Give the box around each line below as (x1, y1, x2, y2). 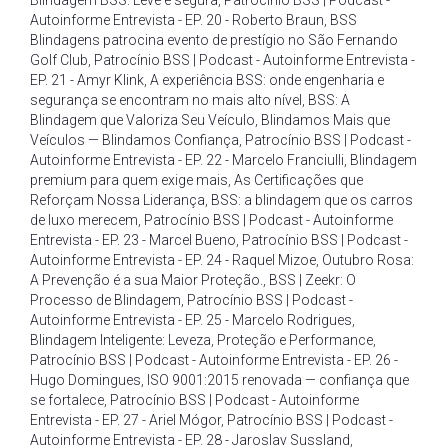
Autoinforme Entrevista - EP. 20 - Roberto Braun (30, 12, 324, 28)
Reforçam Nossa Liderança (30, 192, 205, 208)
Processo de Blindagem (30, 292, 181, 308)
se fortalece (30, 392, 104, 408)
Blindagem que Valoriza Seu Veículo (30, 112, 255, 128)
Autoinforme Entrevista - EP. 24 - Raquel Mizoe (30, 252, 316, 268)
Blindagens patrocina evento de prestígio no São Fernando (30, 32, 398, 48)
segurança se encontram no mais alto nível (30, 92, 302, 108)
